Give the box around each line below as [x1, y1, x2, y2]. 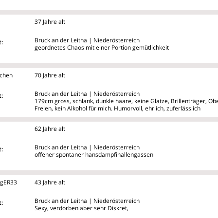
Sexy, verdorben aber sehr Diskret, [35, 204, 128, 212]
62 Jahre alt [35, 125, 65, 132]
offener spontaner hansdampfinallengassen [35, 150, 153, 158]
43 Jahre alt [35, 178, 65, 186]
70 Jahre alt [35, 71, 65, 79]
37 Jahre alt [35, 18, 65, 25]
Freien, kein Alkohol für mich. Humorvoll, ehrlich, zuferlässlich [35, 104, 200, 112]
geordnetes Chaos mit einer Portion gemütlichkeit [35, 43, 169, 51]
